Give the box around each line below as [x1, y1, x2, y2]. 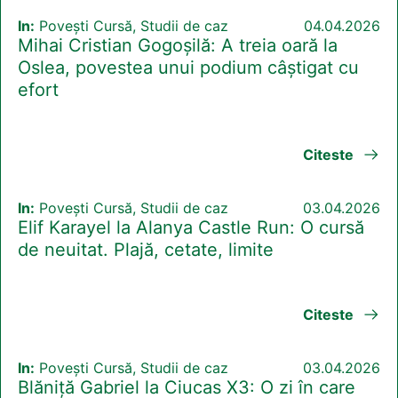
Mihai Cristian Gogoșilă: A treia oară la [18, 35, 338, 57]
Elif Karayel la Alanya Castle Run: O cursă [18, 217, 364, 239]
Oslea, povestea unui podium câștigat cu [18, 57, 359, 79]
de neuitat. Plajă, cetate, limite [18, 239, 274, 261]
